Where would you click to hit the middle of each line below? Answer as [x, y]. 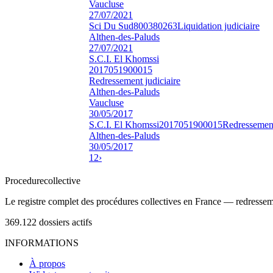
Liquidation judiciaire [218, 26]
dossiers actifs [66, 222]
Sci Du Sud [111, 26]
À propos [47, 263]
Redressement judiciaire [135, 80]
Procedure [24, 180]
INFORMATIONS [42, 243]
